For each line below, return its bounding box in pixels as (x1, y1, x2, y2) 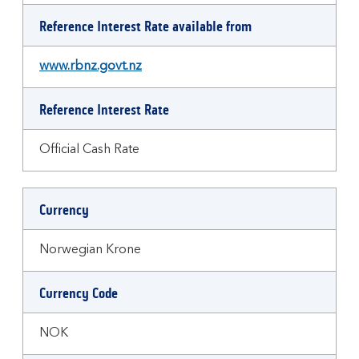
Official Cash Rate (39, 143, 139, 156)
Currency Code (39, 284, 118, 302)
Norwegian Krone (39, 244, 141, 256)
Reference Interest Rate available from (39, 18, 252, 35)
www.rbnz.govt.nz (39, 60, 142, 73)
